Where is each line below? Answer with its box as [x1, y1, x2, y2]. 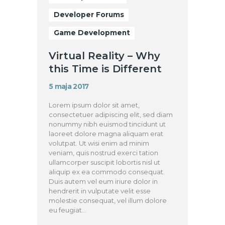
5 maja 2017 [49, 82, 89, 90]
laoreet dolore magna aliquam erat [49, 130, 164, 138]
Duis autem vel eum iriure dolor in [49, 177, 158, 186]
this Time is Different [49, 62, 162, 75]
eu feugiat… [49, 206, 87, 214]
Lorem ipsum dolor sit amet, [49, 101, 140, 109]
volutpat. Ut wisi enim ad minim [49, 139, 150, 148]
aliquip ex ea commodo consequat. [49, 168, 165, 176]
